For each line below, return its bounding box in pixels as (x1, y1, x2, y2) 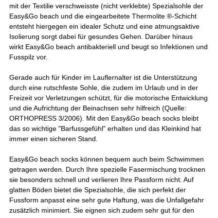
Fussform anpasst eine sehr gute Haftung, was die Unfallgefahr (9, 196, 204, 204)
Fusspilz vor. (9, 53, 48, 61)
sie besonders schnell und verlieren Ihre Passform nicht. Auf (9, 176, 194, 183)
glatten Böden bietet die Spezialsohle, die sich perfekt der (9, 186, 186, 194)
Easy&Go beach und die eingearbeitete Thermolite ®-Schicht (9, 12, 197, 20)
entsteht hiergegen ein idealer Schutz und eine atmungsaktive (9, 22, 200, 30)
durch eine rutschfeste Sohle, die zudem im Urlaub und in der (9, 84, 199, 91)
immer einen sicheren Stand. (9, 135, 98, 143)
